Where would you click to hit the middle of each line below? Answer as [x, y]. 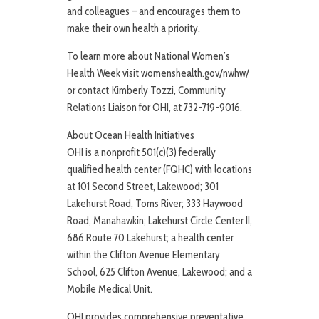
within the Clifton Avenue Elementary [143, 255]
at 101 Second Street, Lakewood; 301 [143, 187]
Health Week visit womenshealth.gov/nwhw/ [158, 74]
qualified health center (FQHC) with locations [159, 170]
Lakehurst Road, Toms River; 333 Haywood [155, 204]
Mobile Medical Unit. [110, 289]
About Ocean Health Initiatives [131, 136]
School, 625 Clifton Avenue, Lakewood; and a [159, 272]
